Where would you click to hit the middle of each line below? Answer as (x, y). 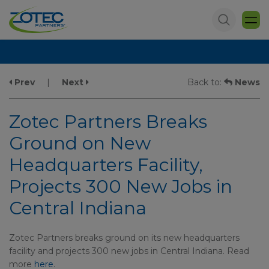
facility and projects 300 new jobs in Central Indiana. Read (129, 251)
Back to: (206, 82)
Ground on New (80, 143)
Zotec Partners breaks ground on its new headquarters (124, 238)
